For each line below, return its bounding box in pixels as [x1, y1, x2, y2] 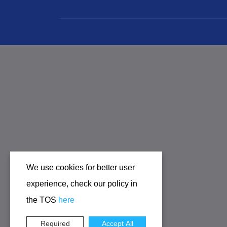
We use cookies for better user [26, 163, 135, 172]
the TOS [26, 196, 58, 204]
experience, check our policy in [26, 179, 137, 188]
